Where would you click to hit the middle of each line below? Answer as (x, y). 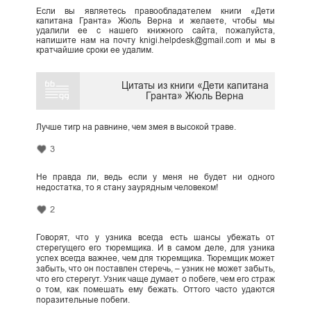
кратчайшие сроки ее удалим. (94, 50)
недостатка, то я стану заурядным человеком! (127, 188)
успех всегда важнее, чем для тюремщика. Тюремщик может (155, 259)
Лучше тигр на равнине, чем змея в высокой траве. (136, 127)
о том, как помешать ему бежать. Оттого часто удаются (155, 290)
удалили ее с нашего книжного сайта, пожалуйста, (155, 30)
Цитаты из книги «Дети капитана (195, 86)
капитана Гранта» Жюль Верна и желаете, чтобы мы (155, 20)
